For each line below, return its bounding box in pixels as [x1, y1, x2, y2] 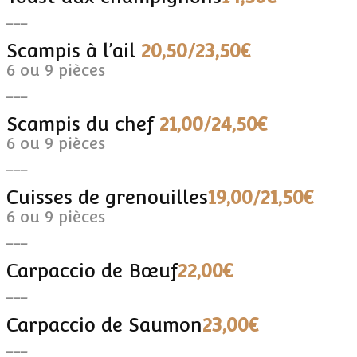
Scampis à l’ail [6, 38, 141, 62]
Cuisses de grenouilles [6, 185, 208, 209]
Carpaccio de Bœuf [6, 258, 178, 282]
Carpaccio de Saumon [6, 312, 202, 336]
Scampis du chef [6, 112, 159, 135]
